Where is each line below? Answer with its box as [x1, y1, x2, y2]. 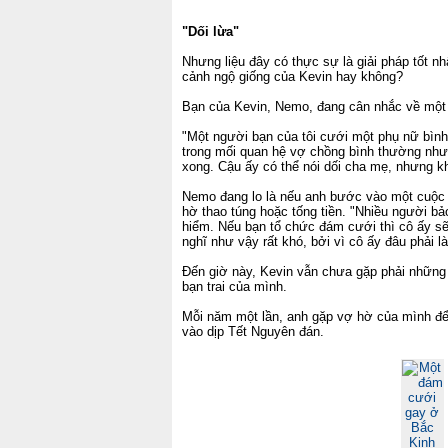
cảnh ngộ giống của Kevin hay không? [182, 69, 411, 84]
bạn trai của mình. [182, 279, 287, 294]
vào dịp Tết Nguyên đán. [182, 324, 324, 339]
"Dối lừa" [182, 24, 239, 39]
